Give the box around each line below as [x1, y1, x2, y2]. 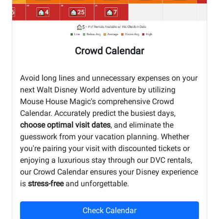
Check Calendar [83, 206, 136, 216]
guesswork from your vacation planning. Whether [20, 132, 189, 142]
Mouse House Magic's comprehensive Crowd [20, 97, 174, 107]
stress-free [28, 179, 64, 189]
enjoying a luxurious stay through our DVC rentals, [20, 155, 192, 165]
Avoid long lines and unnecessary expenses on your [20, 73, 197, 83]
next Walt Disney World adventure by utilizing [20, 85, 175, 95]
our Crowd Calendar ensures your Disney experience [20, 167, 198, 177]
